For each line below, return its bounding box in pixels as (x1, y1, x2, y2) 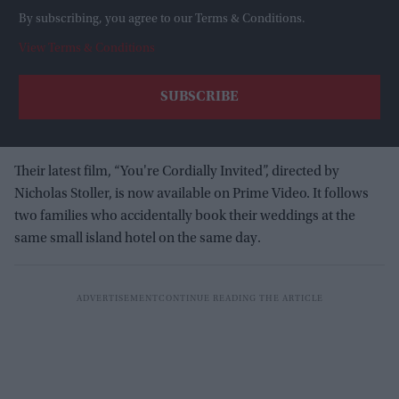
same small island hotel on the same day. (14, 232, 261, 247)
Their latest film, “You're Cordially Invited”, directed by (14, 165, 339, 180)
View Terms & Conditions (19, 43, 155, 56)
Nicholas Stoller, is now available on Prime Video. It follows (14, 187, 369, 202)
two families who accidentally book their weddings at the (14, 209, 355, 224)
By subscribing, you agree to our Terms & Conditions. (19, 13, 305, 27)
